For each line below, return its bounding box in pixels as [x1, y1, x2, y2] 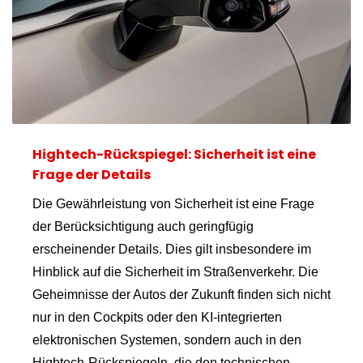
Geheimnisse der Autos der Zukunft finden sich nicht [32, 288, 331, 302]
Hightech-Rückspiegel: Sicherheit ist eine [32, 145, 316, 164]
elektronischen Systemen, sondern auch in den [32, 333, 301, 348]
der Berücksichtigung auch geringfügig [32, 220, 254, 234]
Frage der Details [32, 165, 151, 185]
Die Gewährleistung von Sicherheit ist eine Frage [32, 197, 314, 211]
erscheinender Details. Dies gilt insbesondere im [32, 242, 311, 257]
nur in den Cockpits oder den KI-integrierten [32, 310, 282, 325]
